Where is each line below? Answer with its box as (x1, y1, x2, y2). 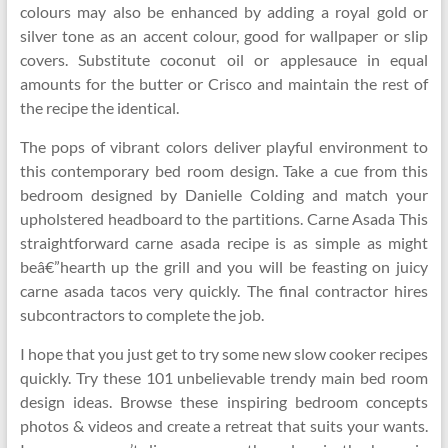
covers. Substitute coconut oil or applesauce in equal (19, 50, 429, 69)
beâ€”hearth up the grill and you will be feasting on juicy (19, 257, 429, 276)
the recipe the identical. (19, 98, 179, 117)
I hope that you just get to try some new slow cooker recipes (19, 344, 429, 363)
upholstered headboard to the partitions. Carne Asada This (19, 209, 429, 228)
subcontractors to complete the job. (19, 305, 264, 324)
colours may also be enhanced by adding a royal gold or (19, 2, 429, 21)
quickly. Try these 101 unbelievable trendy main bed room (19, 368, 429, 387)
